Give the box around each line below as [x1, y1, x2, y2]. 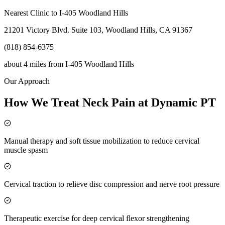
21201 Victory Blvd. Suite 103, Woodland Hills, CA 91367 [4, 26, 192, 35]
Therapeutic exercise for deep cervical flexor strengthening [4, 213, 189, 222]
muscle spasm [4, 145, 48, 154]
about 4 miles [4, 60, 46, 69]
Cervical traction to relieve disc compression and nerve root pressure [4, 179, 219, 188]
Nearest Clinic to [4, 9, 59, 18]
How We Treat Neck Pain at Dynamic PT [4, 95, 216, 109]
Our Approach [4, 77, 50, 86]
